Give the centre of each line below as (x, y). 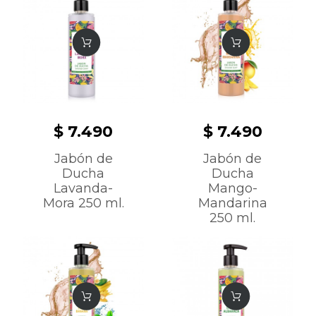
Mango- (232, 188)
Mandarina (232, 203)
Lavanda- (84, 188)
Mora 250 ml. (83, 203)
